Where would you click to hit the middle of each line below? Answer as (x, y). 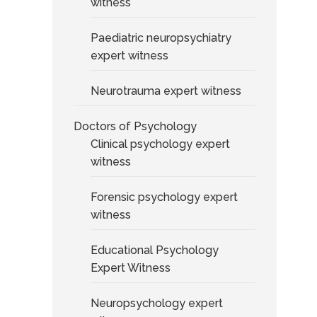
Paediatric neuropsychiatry (161, 38)
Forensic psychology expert (164, 197)
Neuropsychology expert (156, 303)
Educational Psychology (154, 250)
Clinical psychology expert (160, 144)
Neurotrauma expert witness (166, 91)
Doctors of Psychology (135, 126)
